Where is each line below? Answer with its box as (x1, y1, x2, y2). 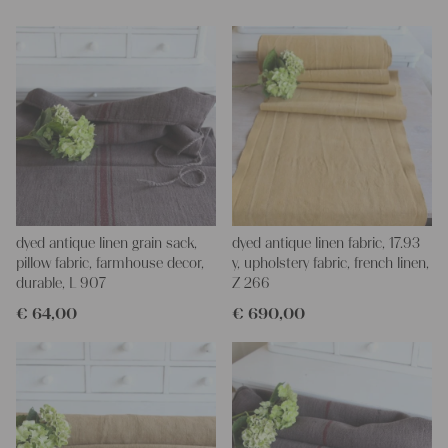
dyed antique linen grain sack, (16, 235, 197, 253)
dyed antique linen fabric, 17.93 (231, 235, 420, 253)
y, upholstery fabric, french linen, (231, 255, 429, 273)
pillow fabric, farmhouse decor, (16, 255, 204, 273)
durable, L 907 (16, 275, 106, 293)
